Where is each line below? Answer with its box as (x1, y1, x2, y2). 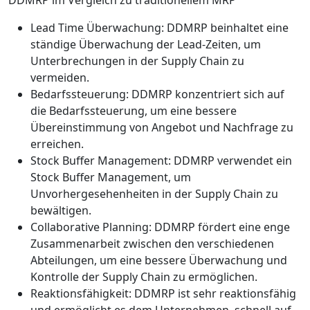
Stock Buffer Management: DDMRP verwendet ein (30, 152, 292, 168)
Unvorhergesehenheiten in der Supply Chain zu (30, 185, 278, 201)
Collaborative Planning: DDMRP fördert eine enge (30, 219, 290, 235)
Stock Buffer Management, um (30, 169, 191, 185)
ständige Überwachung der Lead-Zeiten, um (30, 36, 261, 52)
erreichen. (30, 136, 84, 152)
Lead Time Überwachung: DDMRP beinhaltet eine (30, 19, 289, 35)
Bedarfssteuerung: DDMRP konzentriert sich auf (30, 86, 284, 102)
